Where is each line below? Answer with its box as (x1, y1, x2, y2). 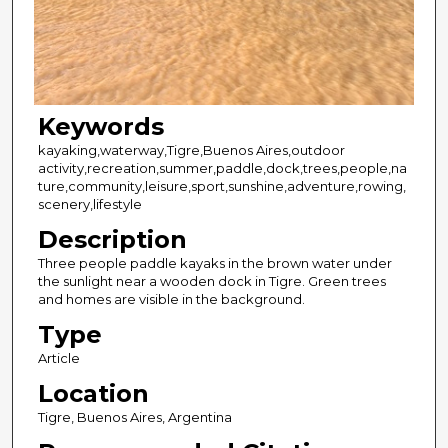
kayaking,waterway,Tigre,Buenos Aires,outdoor (37, 142, 345, 159)
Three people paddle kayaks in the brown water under (37, 255, 392, 272)
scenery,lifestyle (37, 196, 142, 213)
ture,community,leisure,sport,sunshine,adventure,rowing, (37, 178, 406, 195)
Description (37, 225, 187, 255)
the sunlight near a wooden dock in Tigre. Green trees (37, 273, 386, 290)
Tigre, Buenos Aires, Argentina (37, 409, 232, 426)
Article (37, 350, 80, 367)
